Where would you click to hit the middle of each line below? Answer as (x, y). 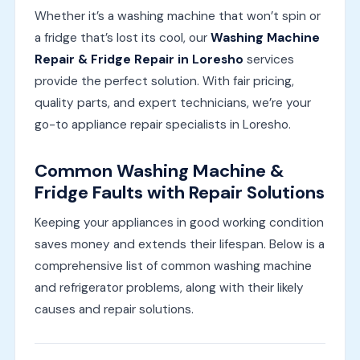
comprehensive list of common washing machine (173, 266)
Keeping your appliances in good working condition (179, 222)
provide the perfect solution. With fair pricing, (164, 81)
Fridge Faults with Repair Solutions (179, 192)
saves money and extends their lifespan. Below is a (179, 244)
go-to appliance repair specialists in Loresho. (162, 124)
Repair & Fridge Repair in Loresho (139, 59)
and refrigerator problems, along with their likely (169, 287)
